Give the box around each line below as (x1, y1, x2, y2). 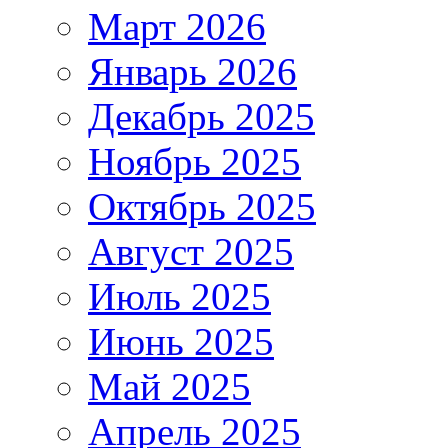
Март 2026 (88, 4, 266, 48)
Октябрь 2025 (88, 184, 316, 228)
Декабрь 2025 (88, 94, 315, 138)
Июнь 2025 (88, 319, 274, 363)
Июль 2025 (88, 274, 271, 318)
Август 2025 (88, 229, 294, 273)
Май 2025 (88, 364, 251, 408)
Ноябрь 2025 (88, 139, 301, 183)
